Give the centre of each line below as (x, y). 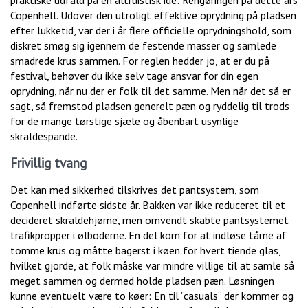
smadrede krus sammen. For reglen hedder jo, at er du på (140, 61)
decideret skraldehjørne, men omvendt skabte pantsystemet (150, 220)
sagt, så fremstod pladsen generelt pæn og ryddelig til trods (150, 106)
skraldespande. (44, 136)
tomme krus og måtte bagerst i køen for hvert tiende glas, (145, 251)
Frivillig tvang (48, 163)
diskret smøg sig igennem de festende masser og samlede (143, 46)
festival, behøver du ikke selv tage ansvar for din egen (134, 76)
